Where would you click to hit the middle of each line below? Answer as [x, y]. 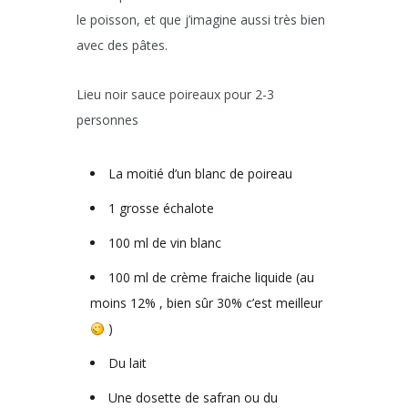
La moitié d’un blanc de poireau [200, 174]
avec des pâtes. [122, 46]
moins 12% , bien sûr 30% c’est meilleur [208, 303]
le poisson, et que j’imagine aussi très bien [201, 20]
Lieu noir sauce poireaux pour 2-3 [175, 95]
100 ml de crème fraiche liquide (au [211, 278]
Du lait [127, 363]
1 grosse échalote [161, 209]
